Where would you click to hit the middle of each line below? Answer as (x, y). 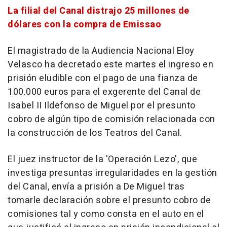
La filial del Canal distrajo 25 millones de (99, 11)
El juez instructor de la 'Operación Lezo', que (102, 159)
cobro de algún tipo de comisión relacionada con (111, 119)
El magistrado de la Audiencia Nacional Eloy (101, 51)
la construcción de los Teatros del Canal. (95, 133)
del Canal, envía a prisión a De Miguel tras (96, 187)
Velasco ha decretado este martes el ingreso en (110, 65)
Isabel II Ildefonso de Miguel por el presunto (102, 106)
